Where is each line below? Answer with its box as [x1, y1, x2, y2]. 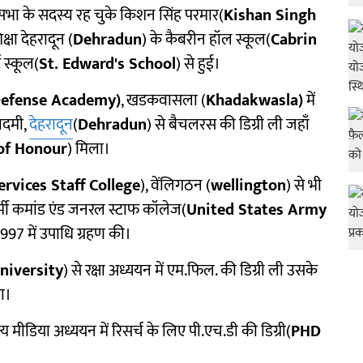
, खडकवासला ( [121, 87, 206, 114]
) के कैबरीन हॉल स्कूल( [142, 26, 271, 53]
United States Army [186, 196, 327, 224]
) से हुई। [176, 50, 220, 78]
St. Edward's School [39, 50, 176, 78]
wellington [211, 172, 286, 199]
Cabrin [271, 26, 317, 53]
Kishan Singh [224, 2, 316, 29]
